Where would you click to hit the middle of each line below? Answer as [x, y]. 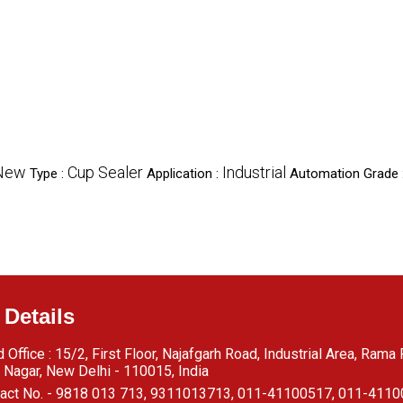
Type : [49, 174]
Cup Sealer [105, 172]
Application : [184, 174]
